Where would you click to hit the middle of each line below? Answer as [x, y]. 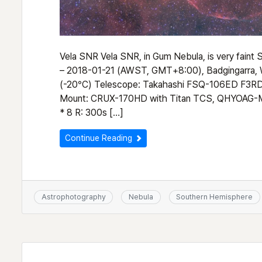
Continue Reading [100, 138]
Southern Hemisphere [215, 197]
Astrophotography [73, 197]
